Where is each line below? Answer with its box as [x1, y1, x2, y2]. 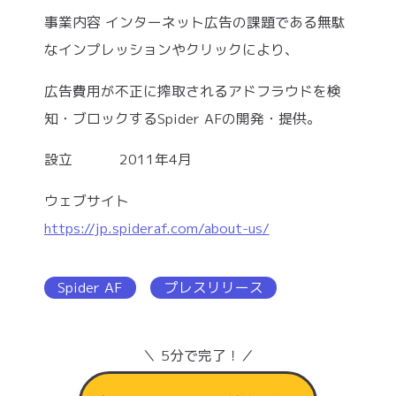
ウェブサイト [43, 191, 157, 211]
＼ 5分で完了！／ [141, 345, 255, 365]
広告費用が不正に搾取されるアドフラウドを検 [43, 80, 341, 101]
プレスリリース [164, 278, 263, 298]
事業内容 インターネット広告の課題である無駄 [43, 11, 346, 32]
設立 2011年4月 [43, 149, 192, 170]
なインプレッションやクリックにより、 [43, 39, 299, 59]
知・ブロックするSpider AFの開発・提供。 [43, 108, 321, 128]
